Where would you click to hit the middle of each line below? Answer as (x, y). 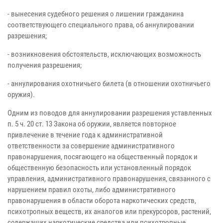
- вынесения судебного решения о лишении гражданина (96, 14)
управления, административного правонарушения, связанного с (109, 178)
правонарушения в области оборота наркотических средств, (102, 200)
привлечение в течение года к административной (85, 135)
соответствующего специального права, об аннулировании (101, 25)
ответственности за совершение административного (91, 146)
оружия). (21, 94)
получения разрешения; (45, 65)
